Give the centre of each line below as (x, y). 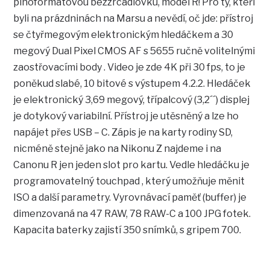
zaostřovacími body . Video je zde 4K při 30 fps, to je (130, 67)
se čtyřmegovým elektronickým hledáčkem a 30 (124, 35)
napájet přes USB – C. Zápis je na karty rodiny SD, (123, 133)
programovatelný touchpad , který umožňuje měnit (129, 181)
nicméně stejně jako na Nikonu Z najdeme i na (118, 149)
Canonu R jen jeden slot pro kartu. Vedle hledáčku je (132, 165)
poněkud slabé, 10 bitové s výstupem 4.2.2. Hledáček (132, 84)
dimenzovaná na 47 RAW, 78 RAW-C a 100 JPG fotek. (132, 214)
